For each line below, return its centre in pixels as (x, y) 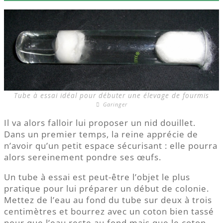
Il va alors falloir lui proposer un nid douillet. (100, 123)
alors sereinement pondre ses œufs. (83, 157)
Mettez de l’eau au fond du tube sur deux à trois (108, 200)
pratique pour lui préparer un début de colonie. (107, 188)
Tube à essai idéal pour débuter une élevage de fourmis (111, 95)
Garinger (114, 104)
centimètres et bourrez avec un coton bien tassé (109, 211)
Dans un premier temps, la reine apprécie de (101, 134)
